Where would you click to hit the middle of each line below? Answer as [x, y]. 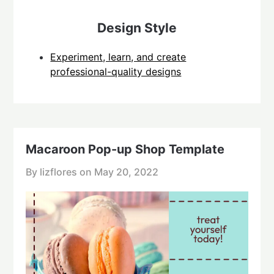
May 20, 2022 [127, 172]
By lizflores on [60, 172]
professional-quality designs [116, 72]
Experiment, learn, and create [118, 57]
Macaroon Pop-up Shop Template [125, 150]
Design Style [137, 28]
